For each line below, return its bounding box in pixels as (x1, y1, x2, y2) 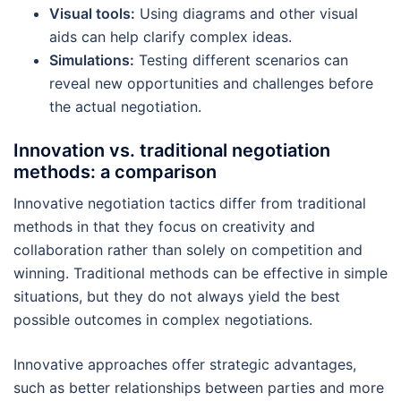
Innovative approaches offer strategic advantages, (13, 354, 356, 373)
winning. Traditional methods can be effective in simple (13, 263, 388, 282)
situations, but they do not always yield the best (13, 286, 340, 305)
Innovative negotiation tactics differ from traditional (13, 193, 366, 212)
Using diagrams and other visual (135, 4, 358, 22)
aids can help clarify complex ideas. (49, 27, 292, 46)
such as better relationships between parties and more (13, 378, 384, 397)
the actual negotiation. (49, 97, 201, 115)
